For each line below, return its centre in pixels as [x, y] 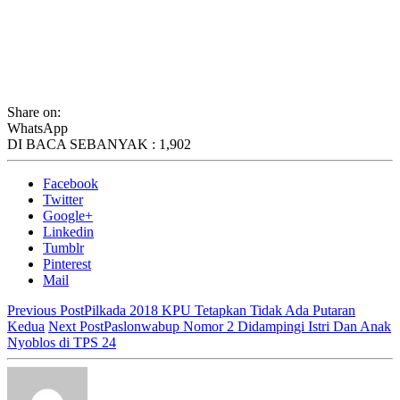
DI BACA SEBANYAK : [83, 144]
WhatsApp [37, 128]
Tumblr [63, 247]
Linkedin [68, 231]
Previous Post [46, 310]
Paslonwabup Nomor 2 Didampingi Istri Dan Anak [247, 326]
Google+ [68, 215]
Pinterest [67, 263]
